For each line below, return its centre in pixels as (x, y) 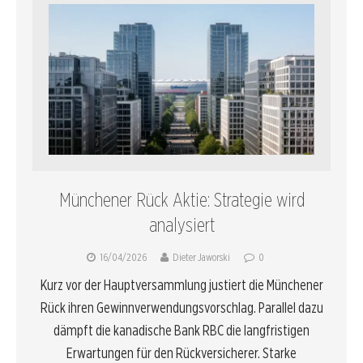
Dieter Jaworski (201, 257)
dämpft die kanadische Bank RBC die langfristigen (181, 330)
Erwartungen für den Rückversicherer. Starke (181, 352)
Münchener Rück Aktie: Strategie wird (181, 199)
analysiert (181, 224)
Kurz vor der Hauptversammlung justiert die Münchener (181, 284)
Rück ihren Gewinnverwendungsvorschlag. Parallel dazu (181, 307)
